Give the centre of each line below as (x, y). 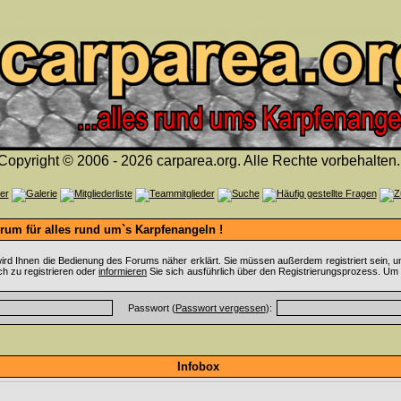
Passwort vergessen (220, 308)
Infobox (198, 367)
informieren (123, 271)
